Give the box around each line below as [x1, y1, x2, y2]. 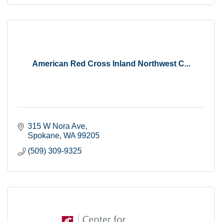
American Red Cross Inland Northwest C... [32, 59, 190, 68]
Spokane [28, 131, 59, 140]
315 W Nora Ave [28, 121, 85, 130]
